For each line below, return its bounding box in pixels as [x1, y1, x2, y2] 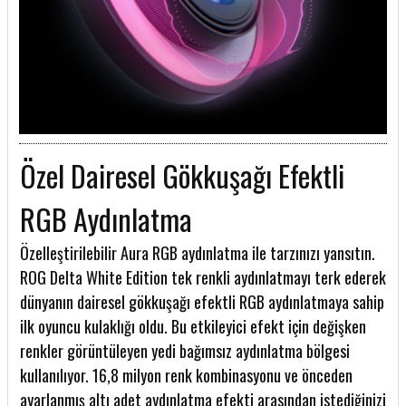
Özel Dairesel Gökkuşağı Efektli [20, 154, 344, 198]
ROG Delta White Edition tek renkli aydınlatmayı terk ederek [20, 266, 386, 290]
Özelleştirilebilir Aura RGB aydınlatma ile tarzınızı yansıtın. [20, 241, 375, 266]
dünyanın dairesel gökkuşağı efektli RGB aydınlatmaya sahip [20, 290, 384, 314]
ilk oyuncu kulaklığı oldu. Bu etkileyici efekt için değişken [20, 314, 366, 339]
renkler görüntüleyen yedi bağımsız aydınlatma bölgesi [20, 339, 350, 363]
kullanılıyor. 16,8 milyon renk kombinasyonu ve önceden [20, 363, 353, 388]
